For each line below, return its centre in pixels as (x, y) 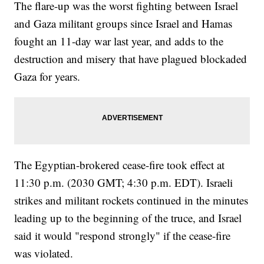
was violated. (44, 253)
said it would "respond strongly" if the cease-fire (123, 236)
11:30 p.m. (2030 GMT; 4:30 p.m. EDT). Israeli (124, 183)
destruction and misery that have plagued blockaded (131, 59)
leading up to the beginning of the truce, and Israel (128, 218)
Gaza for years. (47, 77)
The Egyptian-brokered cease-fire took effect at (120, 165)
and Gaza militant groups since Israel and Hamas (123, 24)
